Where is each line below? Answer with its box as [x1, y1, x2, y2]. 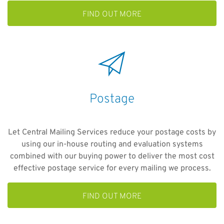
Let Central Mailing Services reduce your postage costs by [8, 127, 216, 137]
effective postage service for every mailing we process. [13, 163, 211, 173]
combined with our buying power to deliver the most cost [9, 151, 214, 161]
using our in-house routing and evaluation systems [21, 139, 203, 149]
